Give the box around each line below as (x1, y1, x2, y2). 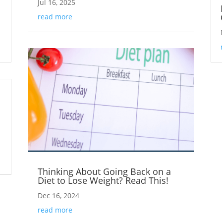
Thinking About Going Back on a (37, 166, 171, 178)
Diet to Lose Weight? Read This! (37, 174, 168, 187)
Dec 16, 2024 (37, 191, 79, 201)
